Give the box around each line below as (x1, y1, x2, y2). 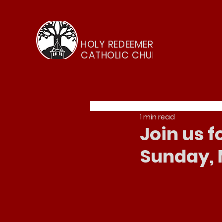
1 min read (140, 111, 175, 122)
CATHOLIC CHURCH (81, 49, 172, 62)
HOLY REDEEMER (81, 38, 154, 51)
